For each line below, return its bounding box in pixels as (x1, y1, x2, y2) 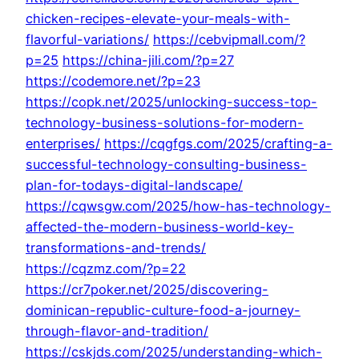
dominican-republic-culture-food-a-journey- (26, 302, 301, 319)
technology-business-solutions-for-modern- (26, 115, 304, 131)
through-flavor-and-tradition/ (26, 323, 208, 340)
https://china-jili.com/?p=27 (63, 52, 234, 69)
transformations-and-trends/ (26, 240, 206, 256)
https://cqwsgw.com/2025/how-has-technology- (26, 198, 331, 215)
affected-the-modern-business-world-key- (26, 219, 294, 236)
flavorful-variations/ (26, 31, 149, 48)
